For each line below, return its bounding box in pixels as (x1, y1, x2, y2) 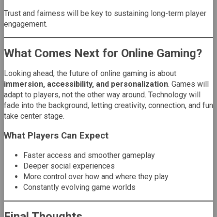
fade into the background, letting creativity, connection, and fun (4, 100, 213, 110)
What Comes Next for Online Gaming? (4, 46, 202, 60)
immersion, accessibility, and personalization (4, 79, 168, 89)
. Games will (168, 79, 209, 89)
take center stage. (4, 111, 64, 121)
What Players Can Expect (4, 130, 108, 141)
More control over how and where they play (23, 171, 169, 181)
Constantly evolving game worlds (23, 182, 136, 192)
